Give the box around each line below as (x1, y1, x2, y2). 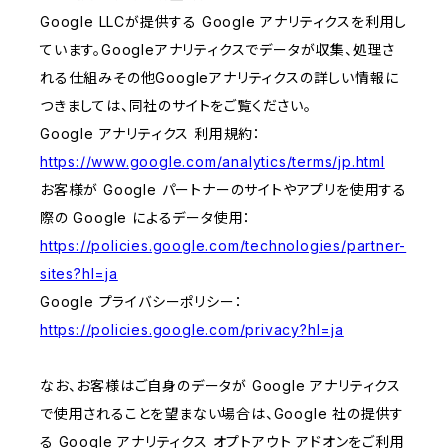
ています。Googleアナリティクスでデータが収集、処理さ (40, 41, 396, 59)
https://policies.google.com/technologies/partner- (40, 237, 407, 255)
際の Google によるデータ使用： (40, 209, 252, 227)
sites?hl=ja (40, 265, 118, 283)
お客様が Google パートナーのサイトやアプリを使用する (40, 181, 407, 199)
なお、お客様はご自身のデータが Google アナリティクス (40, 377, 401, 395)
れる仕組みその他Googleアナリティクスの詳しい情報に (40, 69, 399, 87)
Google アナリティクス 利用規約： (40, 125, 262, 143)
